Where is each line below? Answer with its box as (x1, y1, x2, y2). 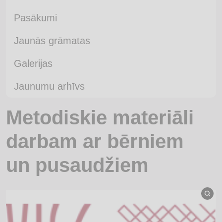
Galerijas (14, 58, 53, 69)
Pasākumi (14, 12, 57, 23)
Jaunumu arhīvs (14, 81, 85, 92)
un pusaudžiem (6, 154, 149, 176)
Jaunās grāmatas (14, 35, 90, 46)
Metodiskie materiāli (6, 107, 194, 128)
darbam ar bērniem (6, 130, 184, 152)
